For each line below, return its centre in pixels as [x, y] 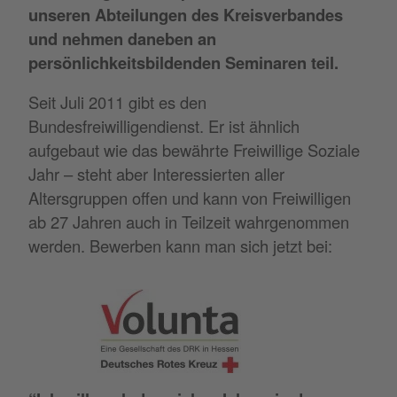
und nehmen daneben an [122, 38]
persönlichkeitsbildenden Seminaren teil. [183, 62]
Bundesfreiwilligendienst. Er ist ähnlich [164, 126]
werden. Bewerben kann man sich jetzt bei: [180, 246]
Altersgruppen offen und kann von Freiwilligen [190, 198]
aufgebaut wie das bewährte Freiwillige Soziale [194, 150]
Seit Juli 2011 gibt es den [117, 102]
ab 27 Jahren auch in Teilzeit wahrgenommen [189, 222]
